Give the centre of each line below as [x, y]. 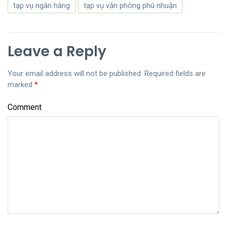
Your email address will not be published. [75, 73]
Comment [25, 107]
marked [21, 84]
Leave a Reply [57, 51]
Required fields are [175, 73]
